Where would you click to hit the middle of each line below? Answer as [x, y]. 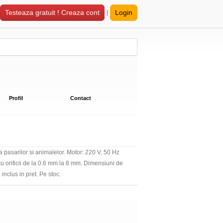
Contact [81, 98]
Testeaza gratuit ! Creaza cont [52, 12]
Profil [16, 98]
